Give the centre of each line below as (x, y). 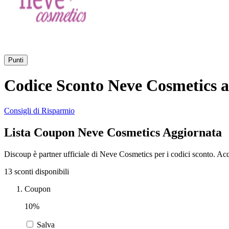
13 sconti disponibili (37, 171)
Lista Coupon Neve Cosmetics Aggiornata (113, 132)
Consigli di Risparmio (39, 110)
